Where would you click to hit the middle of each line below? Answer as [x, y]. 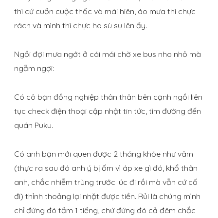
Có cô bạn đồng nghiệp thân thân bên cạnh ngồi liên [108, 97]
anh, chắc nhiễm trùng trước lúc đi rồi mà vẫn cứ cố [106, 182]
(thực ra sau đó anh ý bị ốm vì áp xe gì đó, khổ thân [106, 168]
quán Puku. [34, 125]
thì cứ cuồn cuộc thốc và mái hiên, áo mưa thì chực [105, 11]
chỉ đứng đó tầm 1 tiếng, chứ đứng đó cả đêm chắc [105, 210]
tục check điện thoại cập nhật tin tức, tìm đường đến [108, 111]
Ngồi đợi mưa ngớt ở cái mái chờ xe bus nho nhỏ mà [108, 54]
